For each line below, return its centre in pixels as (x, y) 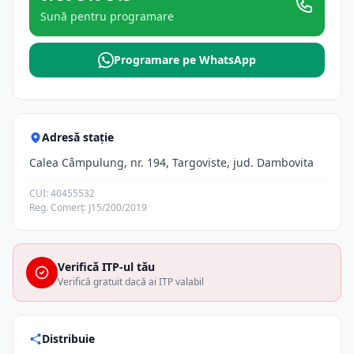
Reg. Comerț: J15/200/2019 (88, 207)
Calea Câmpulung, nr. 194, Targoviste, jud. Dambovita (171, 162)
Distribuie (68, 339)
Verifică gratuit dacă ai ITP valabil (131, 282)
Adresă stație (78, 137)
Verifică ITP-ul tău (106, 267)
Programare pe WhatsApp (185, 60)
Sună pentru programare (107, 16)
